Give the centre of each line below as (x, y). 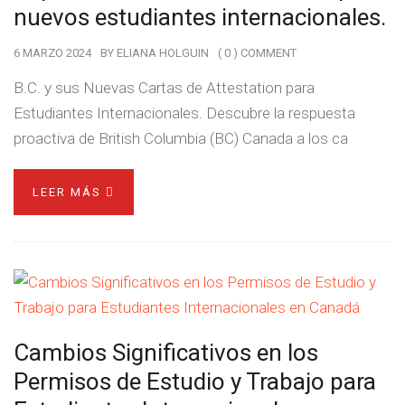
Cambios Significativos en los (166, 353)
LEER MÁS (69, 192)
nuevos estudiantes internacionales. (200, 17)
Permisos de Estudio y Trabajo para (195, 381)
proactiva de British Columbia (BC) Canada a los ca (181, 138)
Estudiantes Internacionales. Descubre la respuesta (184, 113)
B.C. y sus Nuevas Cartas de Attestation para (164, 88)
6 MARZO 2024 (52, 53)
